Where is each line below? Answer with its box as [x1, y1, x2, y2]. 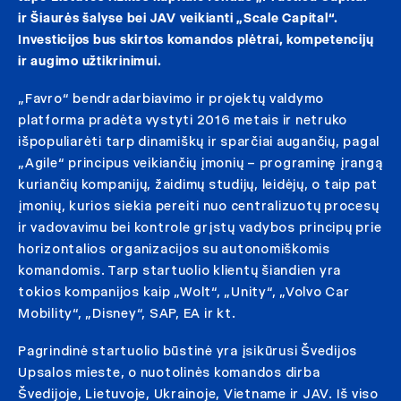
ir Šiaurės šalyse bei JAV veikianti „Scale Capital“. [18, 10, 338, 26]
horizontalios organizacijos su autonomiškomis [18, 241, 330, 257]
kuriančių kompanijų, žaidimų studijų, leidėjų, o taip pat [18, 176, 378, 192]
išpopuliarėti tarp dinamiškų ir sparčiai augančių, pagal [18, 133, 380, 149]
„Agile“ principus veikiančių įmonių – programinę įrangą [18, 155, 383, 171]
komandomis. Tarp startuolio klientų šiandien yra [18, 262, 341, 278]
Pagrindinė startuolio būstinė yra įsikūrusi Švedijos [18, 343, 357, 359]
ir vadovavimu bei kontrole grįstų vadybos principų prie [18, 219, 382, 235]
